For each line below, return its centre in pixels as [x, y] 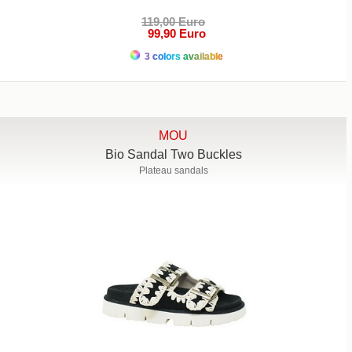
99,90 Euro [173, 34]
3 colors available [182, 57]
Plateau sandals [173, 171]
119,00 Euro [174, 22]
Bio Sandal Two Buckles [173, 155]
